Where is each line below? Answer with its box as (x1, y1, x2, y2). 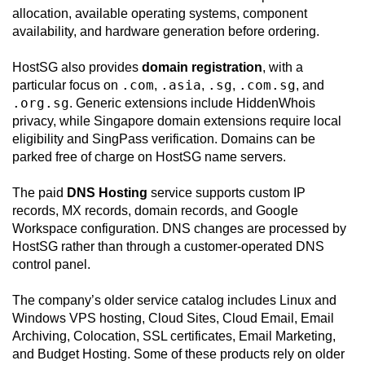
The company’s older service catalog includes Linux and (12, 293, 336, 308)
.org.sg (12, 95, 69, 112)
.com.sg (239, 77, 296, 94)
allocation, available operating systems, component (12, 7, 307, 21)
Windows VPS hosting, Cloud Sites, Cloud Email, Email (12, 311, 334, 326)
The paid (12, 186, 67, 200)
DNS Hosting (67, 186, 147, 200)
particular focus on (12, 78, 121, 93)
